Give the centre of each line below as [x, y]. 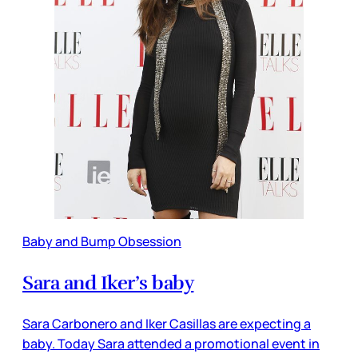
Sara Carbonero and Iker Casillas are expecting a [167, 323]
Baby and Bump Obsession [102, 241]
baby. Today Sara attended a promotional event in [171, 343]
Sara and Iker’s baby [108, 282]
